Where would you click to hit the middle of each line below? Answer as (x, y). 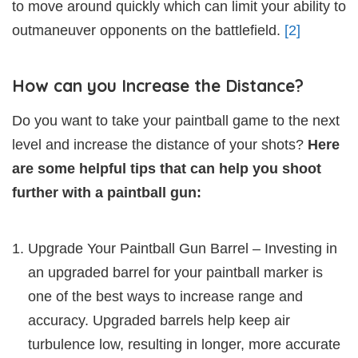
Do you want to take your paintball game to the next (176, 121)
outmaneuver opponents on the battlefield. (148, 31)
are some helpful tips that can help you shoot (167, 169)
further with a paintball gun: (107, 193)
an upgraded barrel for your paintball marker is (175, 273)
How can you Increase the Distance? (158, 86)
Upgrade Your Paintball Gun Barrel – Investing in (183, 249)
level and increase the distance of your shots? (160, 145)
